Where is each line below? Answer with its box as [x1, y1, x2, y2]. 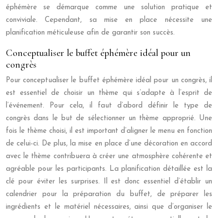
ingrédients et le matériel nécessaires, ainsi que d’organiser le [6, 203, 212, 211]
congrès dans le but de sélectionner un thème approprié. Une [6, 114, 212, 122]
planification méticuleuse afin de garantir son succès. [6, 29, 175, 36]
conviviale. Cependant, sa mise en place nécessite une [6, 16, 212, 24]
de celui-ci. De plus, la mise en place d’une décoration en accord [6, 140, 212, 147]
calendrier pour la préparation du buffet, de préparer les [6, 190, 212, 198]
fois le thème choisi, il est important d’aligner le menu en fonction [6, 127, 212, 135]
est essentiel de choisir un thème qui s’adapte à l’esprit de [6, 89, 212, 97]
